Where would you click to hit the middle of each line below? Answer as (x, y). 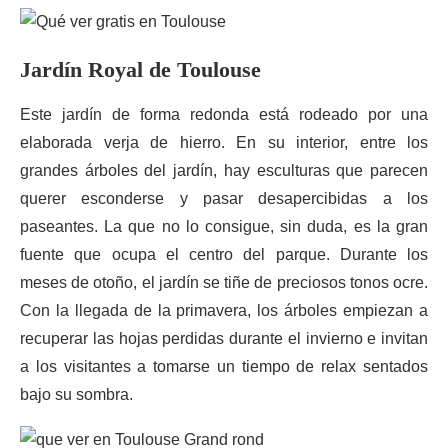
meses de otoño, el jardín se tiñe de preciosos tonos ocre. (224, 282)
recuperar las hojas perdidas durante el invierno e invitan (224, 338)
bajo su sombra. (76, 394)
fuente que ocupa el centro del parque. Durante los (224, 254)
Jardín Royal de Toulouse (140, 69)
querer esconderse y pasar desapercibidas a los (224, 198)
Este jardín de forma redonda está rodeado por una (224, 114)
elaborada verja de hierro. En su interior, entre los (224, 142)
